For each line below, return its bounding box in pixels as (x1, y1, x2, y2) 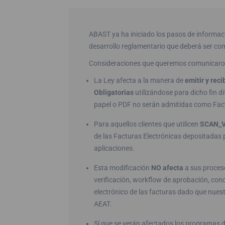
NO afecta (151, 164, 185, 172)
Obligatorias (94, 88, 135, 97)
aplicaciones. (94, 144, 135, 153)
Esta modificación (94, 164, 151, 172)
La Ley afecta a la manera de (94, 76, 185, 85)
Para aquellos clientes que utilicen (94, 120, 200, 129)
